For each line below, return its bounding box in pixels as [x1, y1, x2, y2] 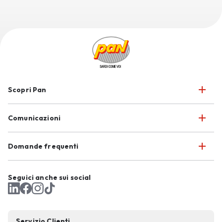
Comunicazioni [8, 113, 60, 122]
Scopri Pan [8, 85, 47, 94]
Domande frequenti [8, 142, 79, 151]
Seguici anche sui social [8, 173, 91, 182]
